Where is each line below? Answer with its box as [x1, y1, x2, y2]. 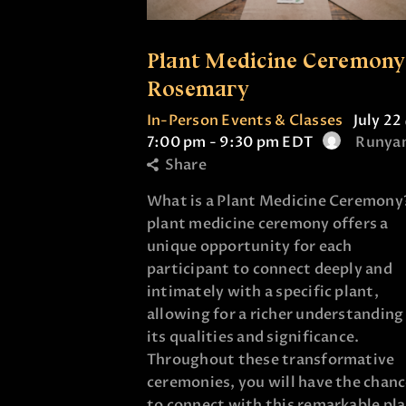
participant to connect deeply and [147, 259, 392, 280]
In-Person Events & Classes [147, 110, 343, 130]
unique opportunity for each [147, 237, 353, 257]
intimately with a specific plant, [147, 282, 379, 303]
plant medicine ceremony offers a [147, 214, 389, 235]
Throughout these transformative [147, 350, 395, 371]
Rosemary [147, 74, 249, 101]
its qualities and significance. [147, 327, 360, 348]
